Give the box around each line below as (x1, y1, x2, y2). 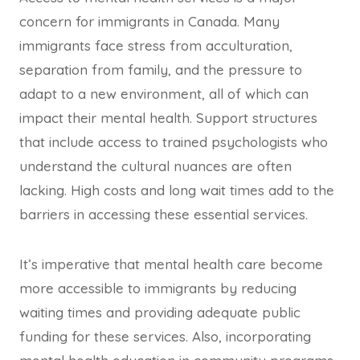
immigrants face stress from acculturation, (19, 37, 292, 55)
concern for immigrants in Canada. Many (19, 13, 280, 31)
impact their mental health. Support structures (19, 109, 317, 127)
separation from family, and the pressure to (19, 61, 302, 79)
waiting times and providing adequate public (19, 304, 301, 321)
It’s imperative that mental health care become (19, 256, 323, 273)
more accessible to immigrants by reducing (19, 280, 297, 297)
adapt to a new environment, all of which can (19, 85, 309, 103)
